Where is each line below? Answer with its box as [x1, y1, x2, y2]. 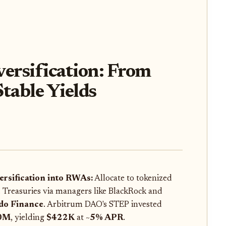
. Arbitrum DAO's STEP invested [43, 200, 162, 209]
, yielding [10, 213, 46, 222]
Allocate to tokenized [92, 174, 172, 183]
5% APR [89, 213, 123, 222]
